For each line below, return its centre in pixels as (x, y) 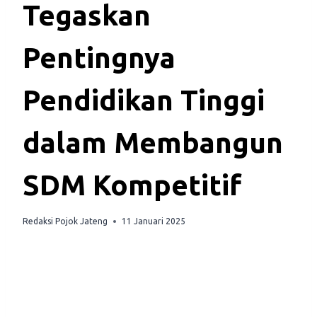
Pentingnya (99, 58)
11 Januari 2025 (154, 221)
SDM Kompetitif (132, 185)
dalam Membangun (153, 143)
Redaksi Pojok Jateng (65, 221)
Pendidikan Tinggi (144, 100)
